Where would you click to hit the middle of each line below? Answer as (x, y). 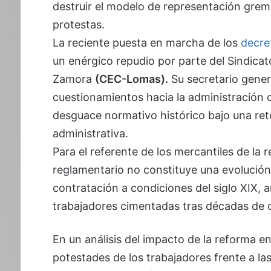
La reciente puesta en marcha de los (145, 42)
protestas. (78, 24)
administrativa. (90, 133)
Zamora (73, 79)
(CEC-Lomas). (131, 79)
